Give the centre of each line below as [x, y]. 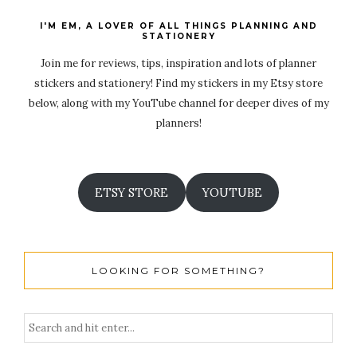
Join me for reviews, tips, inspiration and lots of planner [178, 64]
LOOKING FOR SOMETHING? [178, 270]
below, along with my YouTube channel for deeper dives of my [178, 104]
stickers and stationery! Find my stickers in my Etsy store [178, 84]
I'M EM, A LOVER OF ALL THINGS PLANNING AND [178, 26]
